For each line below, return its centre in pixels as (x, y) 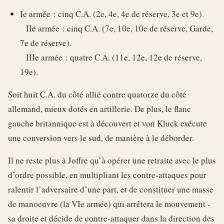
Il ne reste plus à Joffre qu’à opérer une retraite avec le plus (112, 160)
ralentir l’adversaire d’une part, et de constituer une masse (111, 189)
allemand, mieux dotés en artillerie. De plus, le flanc (99, 109)
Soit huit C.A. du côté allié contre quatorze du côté (97, 94)
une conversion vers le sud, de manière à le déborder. (101, 138)
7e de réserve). (46, 43)
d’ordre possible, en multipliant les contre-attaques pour (107, 175)
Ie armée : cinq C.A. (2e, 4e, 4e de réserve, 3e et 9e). (112, 14)
